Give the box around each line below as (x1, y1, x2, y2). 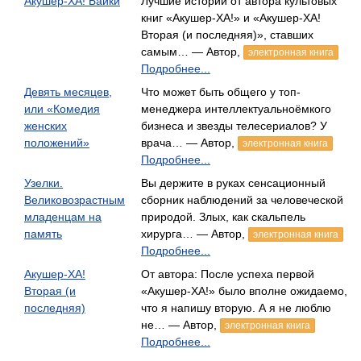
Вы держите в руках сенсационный (141, 176, 326, 189)
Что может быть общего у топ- (141, 85, 301, 98)
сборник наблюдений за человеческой (141, 193, 343, 206)
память (24, 227, 62, 240)
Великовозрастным (24, 193, 125, 206)
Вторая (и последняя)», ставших (141, 28, 313, 41)
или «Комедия (24, 102, 100, 115)
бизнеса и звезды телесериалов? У (141, 119, 327, 132)
